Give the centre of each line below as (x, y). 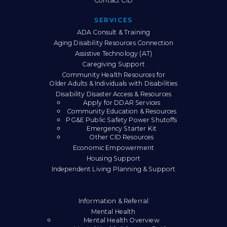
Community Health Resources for (113, 75)
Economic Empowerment (113, 148)
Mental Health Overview (122, 220)
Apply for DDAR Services (122, 103)
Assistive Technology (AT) (113, 54)
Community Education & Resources (122, 111)
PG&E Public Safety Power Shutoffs (122, 120)
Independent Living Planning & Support (113, 169)
